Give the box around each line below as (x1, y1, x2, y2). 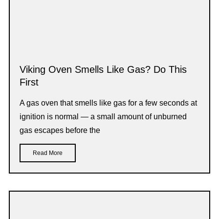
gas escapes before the (20, 126, 100, 134)
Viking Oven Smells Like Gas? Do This (20, 64, 187, 75)
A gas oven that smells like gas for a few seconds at (20, 98, 197, 107)
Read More (33, 149, 63, 156)
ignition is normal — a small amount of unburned (20, 112, 187, 121)
